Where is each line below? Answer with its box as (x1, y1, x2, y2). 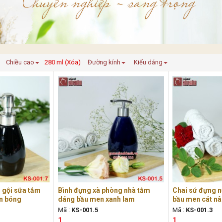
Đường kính (88, 58, 120, 66)
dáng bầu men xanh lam (57, 195, 135, 203)
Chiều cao (6, 58, 34, 66)
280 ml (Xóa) (45, 58, 81, 66)
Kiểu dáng (134, 58, 163, 66)
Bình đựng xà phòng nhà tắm (57, 186, 150, 194)
